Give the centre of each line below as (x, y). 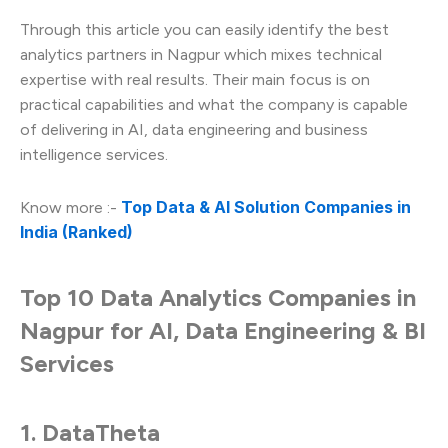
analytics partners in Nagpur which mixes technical (201, 54)
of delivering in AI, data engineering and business (194, 129)
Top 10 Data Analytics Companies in (218, 297)
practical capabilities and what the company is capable (214, 104)
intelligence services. (94, 154)
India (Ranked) (76, 231)
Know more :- (70, 207)
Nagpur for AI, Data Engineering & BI (223, 330)
